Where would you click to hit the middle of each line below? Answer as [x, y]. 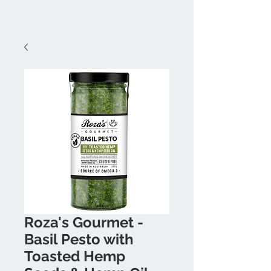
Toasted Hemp [75, 256]
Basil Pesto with [79, 239]
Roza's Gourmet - [84, 222]
